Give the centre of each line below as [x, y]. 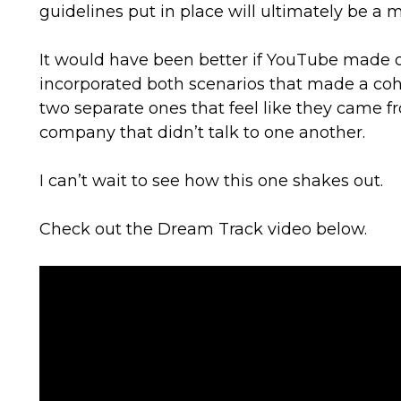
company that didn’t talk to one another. [203, 132]
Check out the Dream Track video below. [204, 229]
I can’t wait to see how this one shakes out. [212, 181]
